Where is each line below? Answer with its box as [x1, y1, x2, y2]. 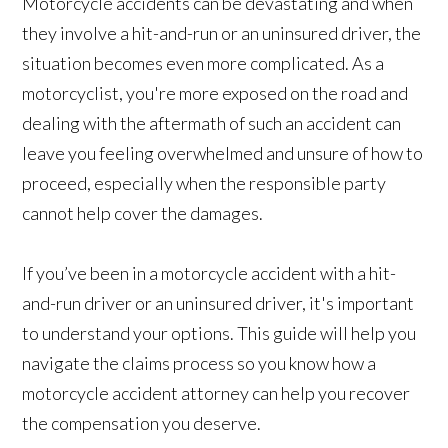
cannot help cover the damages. [22, 202, 264, 225]
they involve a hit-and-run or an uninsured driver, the [22, 22, 422, 45]
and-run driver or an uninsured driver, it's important [22, 292, 415, 315]
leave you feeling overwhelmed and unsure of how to [22, 142, 424, 165]
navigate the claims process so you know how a [22, 352, 377, 375]
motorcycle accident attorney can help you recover [22, 382, 411, 405]
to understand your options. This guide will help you [22, 322, 417, 345]
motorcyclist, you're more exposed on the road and [22, 82, 409, 105]
